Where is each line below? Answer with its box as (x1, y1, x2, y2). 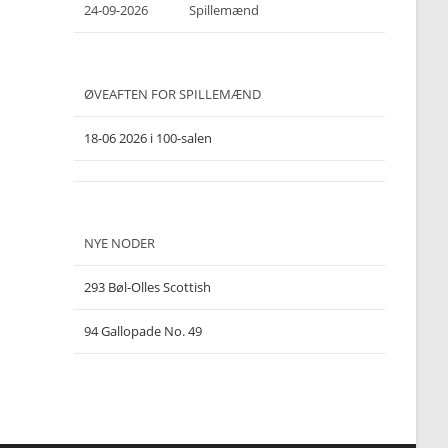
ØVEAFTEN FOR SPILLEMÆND (84, 85, 262, 103)
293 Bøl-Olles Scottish (84, 278, 212, 296)
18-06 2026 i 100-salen (84, 129, 213, 147)
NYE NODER (84, 234, 156, 252)
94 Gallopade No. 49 (84, 322, 203, 340)
